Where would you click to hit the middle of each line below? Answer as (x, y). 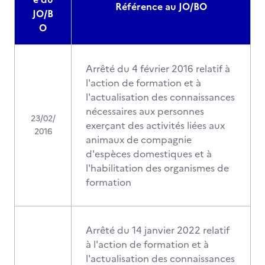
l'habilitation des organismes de (157, 168)
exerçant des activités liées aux (155, 125)
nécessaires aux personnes (145, 111)
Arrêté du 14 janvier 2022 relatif (158, 230)
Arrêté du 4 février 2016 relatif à (158, 69)
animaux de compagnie (139, 140)
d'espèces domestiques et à (149, 154)
